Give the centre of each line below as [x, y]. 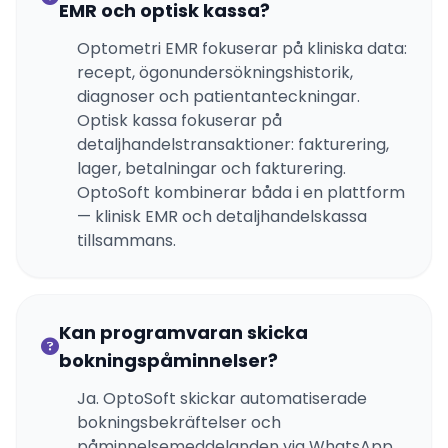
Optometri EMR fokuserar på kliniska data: [242, 48]
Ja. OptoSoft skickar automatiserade [222, 398]
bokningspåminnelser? [168, 360]
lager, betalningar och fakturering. [211, 168]
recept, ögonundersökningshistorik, [215, 72]
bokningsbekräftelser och [179, 422]
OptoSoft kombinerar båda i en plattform [241, 192]
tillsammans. [126, 240]
